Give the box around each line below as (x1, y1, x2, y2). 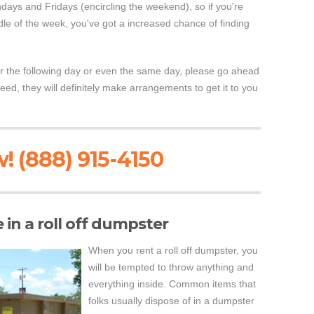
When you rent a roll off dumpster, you (88, 245, 258, 256)
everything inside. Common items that (88, 278, 256, 289)
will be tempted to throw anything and (88, 261, 254, 273)
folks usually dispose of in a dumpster (88, 295, 254, 306)
